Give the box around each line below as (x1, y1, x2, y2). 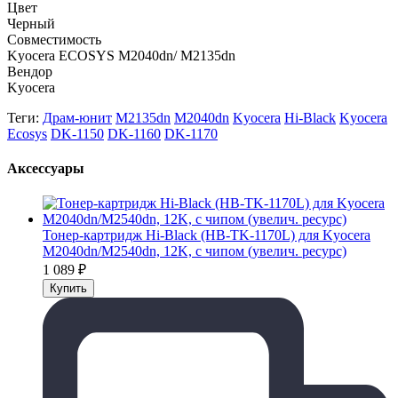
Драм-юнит (43, 109, 112, 125)
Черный (7, 15, 55, 31)
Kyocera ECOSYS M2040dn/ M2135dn (7, 47, 235, 63)
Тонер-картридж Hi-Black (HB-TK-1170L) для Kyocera (43, 227, 370, 243)
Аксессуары (7, 161, 84, 177)
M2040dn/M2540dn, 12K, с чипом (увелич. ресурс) (43, 243, 346, 259)
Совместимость (7, 31, 101, 47)
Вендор (7, 63, 52, 79)
